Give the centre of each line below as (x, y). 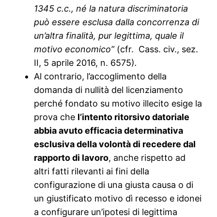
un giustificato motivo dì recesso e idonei (118, 199)
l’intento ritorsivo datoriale (134, 117)
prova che (56, 117)
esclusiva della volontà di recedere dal (115, 144)
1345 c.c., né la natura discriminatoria (111, 9)
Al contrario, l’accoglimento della (101, 77)
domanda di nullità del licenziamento (109, 90)
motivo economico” (76, 49)
